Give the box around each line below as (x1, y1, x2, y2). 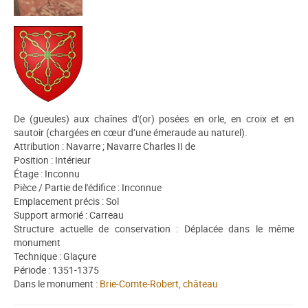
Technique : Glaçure (14, 250, 96, 263)
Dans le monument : (14, 277, 100, 291)
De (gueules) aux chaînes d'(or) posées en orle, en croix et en (14, 112, 294, 126)
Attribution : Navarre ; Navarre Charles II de (14, 140, 195, 153)
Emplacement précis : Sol (14, 195, 119, 208)
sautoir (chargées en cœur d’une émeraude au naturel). (14, 126, 247, 140)
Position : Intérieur (14, 153, 91, 167)
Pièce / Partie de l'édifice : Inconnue (14, 181, 162, 195)
